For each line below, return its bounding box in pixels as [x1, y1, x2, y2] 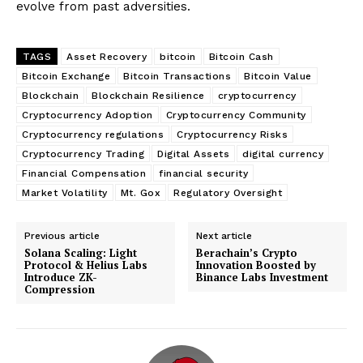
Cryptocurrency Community [165, 109, 306, 121]
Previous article [24, 229, 100, 241]
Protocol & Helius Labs [24, 257, 147, 272]
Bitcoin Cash [208, 50, 274, 62]
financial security [159, 167, 248, 179]
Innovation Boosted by [196, 257, 317, 272]
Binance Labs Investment [196, 269, 329, 284]
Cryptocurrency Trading [22, 147, 144, 160]
